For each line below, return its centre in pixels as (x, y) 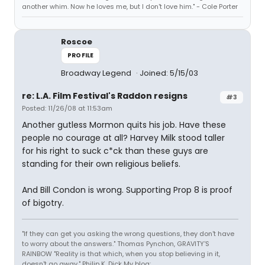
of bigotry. (43, 203)
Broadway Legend (97, 73)
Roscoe (77, 42)
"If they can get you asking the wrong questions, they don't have (128, 234)
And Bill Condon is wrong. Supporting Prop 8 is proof (127, 190)
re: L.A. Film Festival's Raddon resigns (105, 96)
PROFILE (81, 55)
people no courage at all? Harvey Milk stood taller (123, 138)
